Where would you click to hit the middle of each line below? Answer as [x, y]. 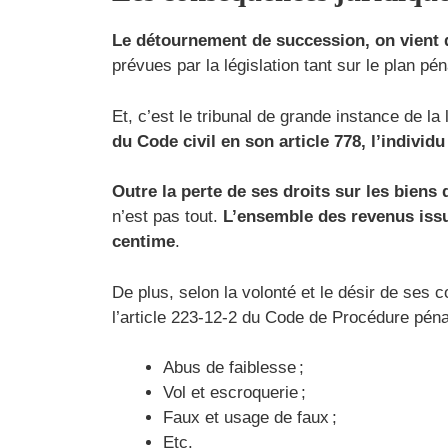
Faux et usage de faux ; [250, 418]
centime [143, 242]
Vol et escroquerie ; [234, 393]
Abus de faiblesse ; [233, 368]
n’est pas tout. [167, 217]
